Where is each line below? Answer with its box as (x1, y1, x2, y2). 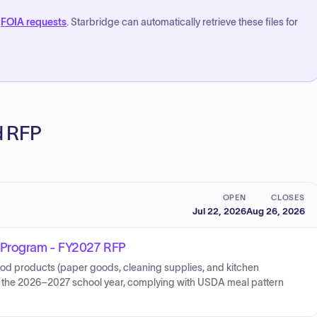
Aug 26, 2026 (246, 205, 305, 217)
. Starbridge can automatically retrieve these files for (67, 17, 298, 28)
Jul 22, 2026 (192, 205, 246, 217)
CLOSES (270, 192, 305, 202)
